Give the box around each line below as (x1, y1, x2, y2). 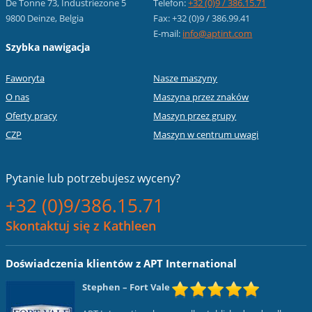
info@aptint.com (182, 26, 253, 40)
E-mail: (153, 26, 183, 40)
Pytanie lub (6, 170, 64, 186)
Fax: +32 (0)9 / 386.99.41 (153, 11, 251, 24)
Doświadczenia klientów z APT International (6, 256, 237, 270)
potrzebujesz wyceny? (64, 170, 180, 186)
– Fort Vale (120, 281, 170, 294)
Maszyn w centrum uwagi (153, 127, 259, 141)
